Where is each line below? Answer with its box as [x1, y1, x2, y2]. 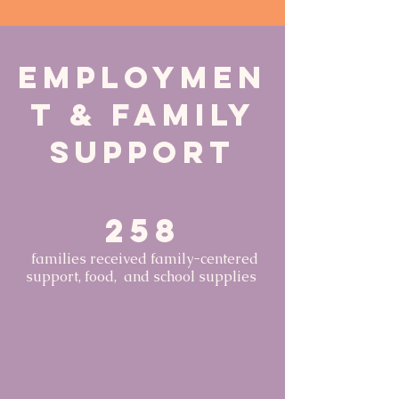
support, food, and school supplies [25, 267, 260, 286]
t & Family [29, 95, 256, 134]
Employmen [18, 58, 267, 96]
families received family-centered [27, 249, 258, 268]
